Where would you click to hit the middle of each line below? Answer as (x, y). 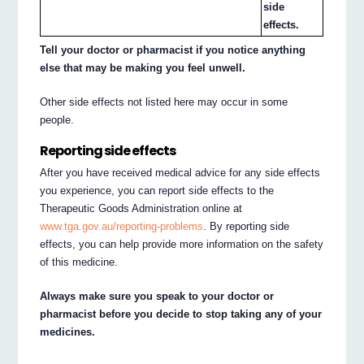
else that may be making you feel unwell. (143, 68)
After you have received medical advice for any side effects (180, 172)
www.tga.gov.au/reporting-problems (122, 226)
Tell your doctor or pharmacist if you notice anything (173, 50)
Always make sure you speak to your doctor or (157, 296)
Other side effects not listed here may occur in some (164, 102)
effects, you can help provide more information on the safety (182, 244)
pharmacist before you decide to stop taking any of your (181, 314)
